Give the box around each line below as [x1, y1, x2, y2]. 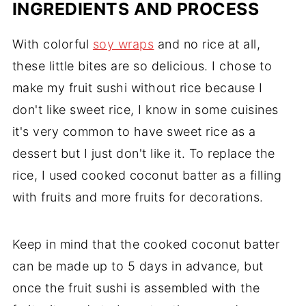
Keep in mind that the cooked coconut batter [12, 236, 280, 251]
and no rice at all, [154, 36, 261, 51]
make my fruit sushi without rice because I [12, 80, 263, 95]
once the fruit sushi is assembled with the [12, 280, 260, 295]
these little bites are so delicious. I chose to [12, 58, 273, 73]
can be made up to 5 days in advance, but [12, 258, 264, 273]
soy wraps [92, 36, 154, 51]
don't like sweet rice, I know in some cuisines [12, 102, 279, 117]
